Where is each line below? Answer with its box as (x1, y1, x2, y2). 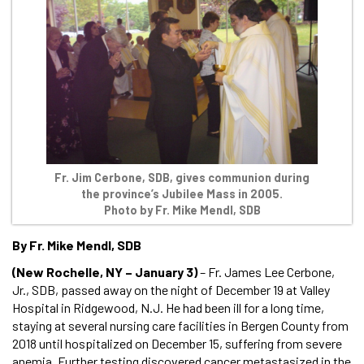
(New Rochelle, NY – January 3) (12, 264, 197, 280)
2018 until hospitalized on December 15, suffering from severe (12, 336, 342, 352)
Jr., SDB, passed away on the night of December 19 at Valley (12, 282, 330, 298)
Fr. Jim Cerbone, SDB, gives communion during (54, 171, 310, 185)
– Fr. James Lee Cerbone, (197, 264, 335, 280)
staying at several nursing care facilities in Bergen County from (12, 318, 349, 334)
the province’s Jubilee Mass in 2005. (81, 187, 283, 201)
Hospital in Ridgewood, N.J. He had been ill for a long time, (12, 300, 324, 316)
